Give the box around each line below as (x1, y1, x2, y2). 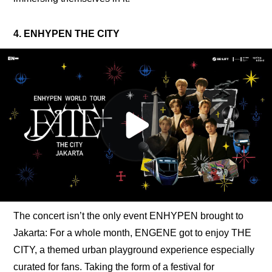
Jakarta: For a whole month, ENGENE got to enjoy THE (13, 227, 252, 238)
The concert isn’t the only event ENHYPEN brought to (13, 210, 244, 221)
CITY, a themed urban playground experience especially (13, 244, 255, 255)
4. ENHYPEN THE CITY (13, 28, 120, 39)
